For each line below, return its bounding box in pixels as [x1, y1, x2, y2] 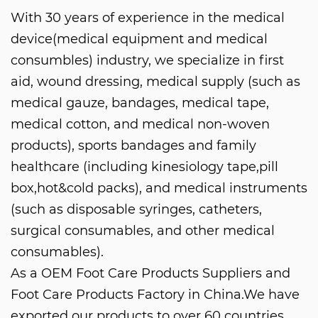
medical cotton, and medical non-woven [11, 116, 270, 132]
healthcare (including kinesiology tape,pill [11, 158, 278, 175]
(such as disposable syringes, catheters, [11, 201, 262, 217]
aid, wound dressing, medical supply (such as [11, 73, 300, 89]
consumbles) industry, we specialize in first [11, 52, 284, 68]
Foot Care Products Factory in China [11, 286, 241, 302]
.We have [241, 286, 300, 302]
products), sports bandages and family [11, 137, 256, 153]
